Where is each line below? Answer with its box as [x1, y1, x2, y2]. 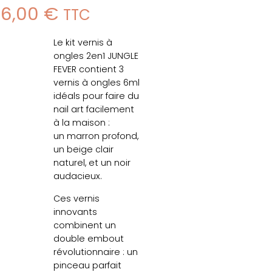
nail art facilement [53, 103, 134, 116]
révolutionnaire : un [53, 245, 138, 258]
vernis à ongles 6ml [53, 76, 140, 89]
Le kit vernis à [53, 36, 112, 49]
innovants [53, 205, 97, 218]
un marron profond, [53, 130, 138, 143]
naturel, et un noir [53, 157, 131, 169]
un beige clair [53, 143, 114, 156]
